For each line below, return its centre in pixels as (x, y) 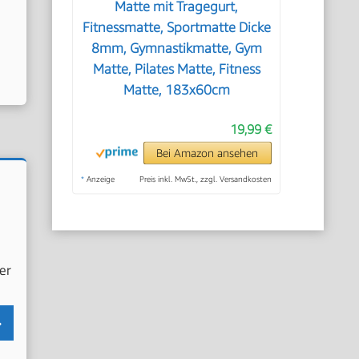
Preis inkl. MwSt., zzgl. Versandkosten (205, 179)
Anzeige (100, 179)
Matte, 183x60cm (176, 90)
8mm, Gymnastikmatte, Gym (176, 48)
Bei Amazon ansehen (208, 153)
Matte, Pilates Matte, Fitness (176, 69)
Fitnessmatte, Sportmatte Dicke (176, 27)
